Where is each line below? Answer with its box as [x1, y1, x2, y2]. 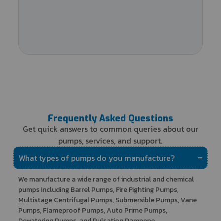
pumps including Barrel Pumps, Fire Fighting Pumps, [18, 184, 179, 195]
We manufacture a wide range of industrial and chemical [18, 174, 194, 184]
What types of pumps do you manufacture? [18, 151, 175, 164]
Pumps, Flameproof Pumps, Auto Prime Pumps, [18, 205, 167, 216]
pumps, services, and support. [58, 134, 163, 147]
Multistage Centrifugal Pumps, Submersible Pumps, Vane [18, 194, 197, 205]
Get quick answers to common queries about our [22, 122, 198, 135]
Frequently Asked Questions [47, 112, 173, 124]
